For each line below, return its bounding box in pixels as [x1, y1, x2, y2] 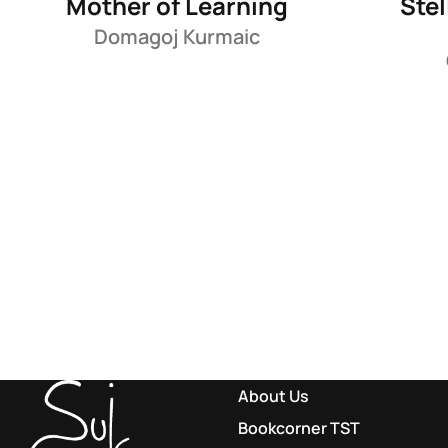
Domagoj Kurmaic [93, 22, 260, 50]
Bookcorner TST [237, 416, 360, 439]
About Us [237, 384, 309, 407]
